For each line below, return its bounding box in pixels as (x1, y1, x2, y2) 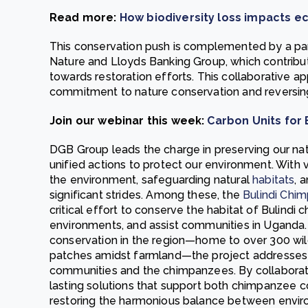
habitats (252, 173, 295, 186)
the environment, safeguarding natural (49, 173, 253, 186)
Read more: (49, 11, 120, 24)
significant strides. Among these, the (49, 188, 243, 201)
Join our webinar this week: (49, 114, 208, 127)
